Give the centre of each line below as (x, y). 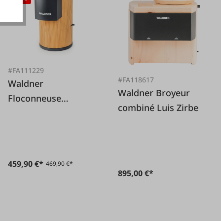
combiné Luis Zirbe (158, 108)
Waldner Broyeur (137, 93)
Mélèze (23, 128)
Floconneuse (35, 98)
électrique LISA (40, 113)
